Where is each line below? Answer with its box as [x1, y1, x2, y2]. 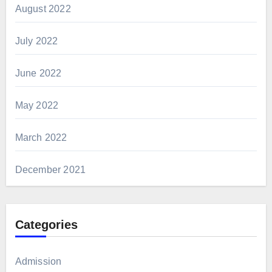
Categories [15, 218, 78, 232]
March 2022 [15, 132, 67, 143]
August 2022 [15, 4, 71, 15]
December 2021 [15, 165, 86, 175]
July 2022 [15, 36, 58, 47]
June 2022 [15, 68, 62, 79]
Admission [15, 256, 62, 267]
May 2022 [15, 100, 59, 111]
